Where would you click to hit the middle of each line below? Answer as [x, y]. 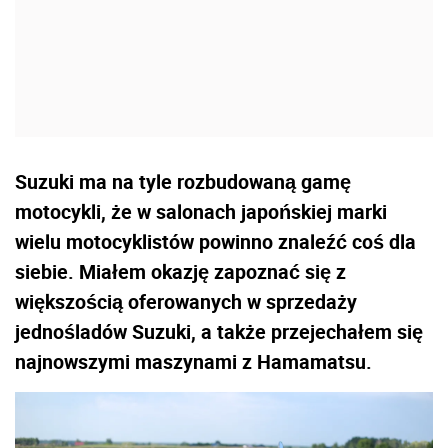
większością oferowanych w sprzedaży [186, 301]
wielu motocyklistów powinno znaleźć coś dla [215, 241]
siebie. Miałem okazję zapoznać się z [180, 271]
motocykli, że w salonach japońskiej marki [201, 211]
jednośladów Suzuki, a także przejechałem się [219, 331]
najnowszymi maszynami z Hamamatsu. [193, 361]
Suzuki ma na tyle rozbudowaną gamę [183, 181]
